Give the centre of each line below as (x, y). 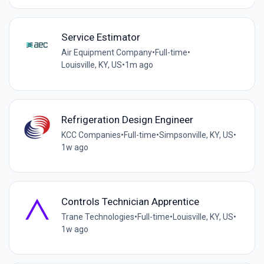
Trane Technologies (98, 217)
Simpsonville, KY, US (196, 135)
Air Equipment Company (106, 53)
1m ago (139, 65)
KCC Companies (91, 135)
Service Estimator (100, 37)
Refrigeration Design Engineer (127, 119)
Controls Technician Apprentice (130, 201)
